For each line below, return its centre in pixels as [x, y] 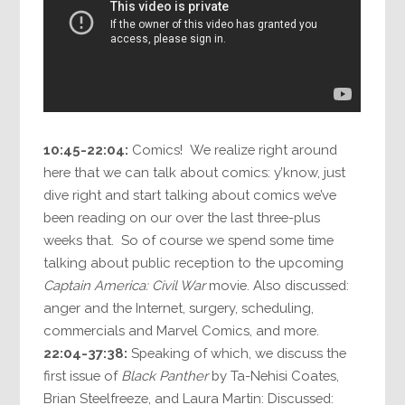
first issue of [83, 375]
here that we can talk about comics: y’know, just [195, 172]
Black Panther [165, 375]
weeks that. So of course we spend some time [189, 240]
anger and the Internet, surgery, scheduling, [179, 307]
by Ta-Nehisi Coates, [274, 375]
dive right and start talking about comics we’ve [190, 194]
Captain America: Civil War [125, 285]
